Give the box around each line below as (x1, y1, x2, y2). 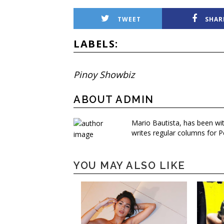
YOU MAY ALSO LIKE (73, 159, 185, 171)
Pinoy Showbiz (73, 68, 134, 80)
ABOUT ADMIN (73, 93, 154, 105)
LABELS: (73, 37, 118, 50)
